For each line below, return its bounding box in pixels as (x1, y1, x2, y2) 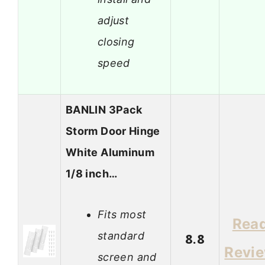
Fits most (98, 208, 147, 221)
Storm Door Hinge (66, 125, 160, 138)
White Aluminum (66, 146, 155, 159)
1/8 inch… (66, 167, 118, 180)
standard (98, 229, 144, 242)
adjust (98, 14, 130, 27)
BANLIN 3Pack (66, 104, 143, 117)
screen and (98, 250, 157, 263)
